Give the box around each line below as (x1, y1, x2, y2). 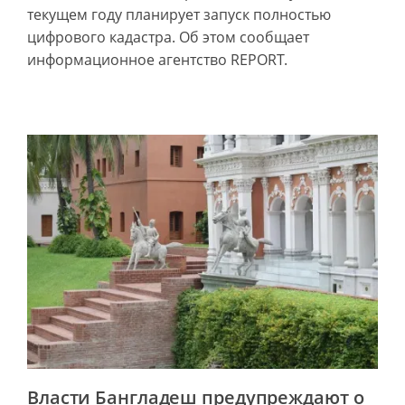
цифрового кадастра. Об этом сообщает (27, 27, 309, 48)
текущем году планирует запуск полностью (27, 5, 331, 25)
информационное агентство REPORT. (27, 50, 287, 71)
